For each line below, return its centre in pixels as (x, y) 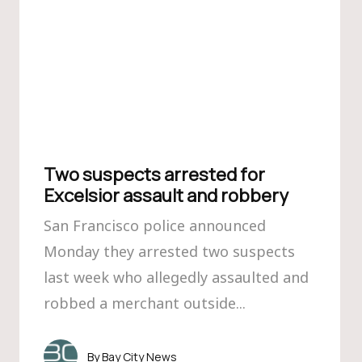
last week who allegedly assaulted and (176, 277)
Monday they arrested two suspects (169, 251)
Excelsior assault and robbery (166, 196)
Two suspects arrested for (154, 175)
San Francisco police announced (155, 225)
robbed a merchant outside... (145, 303)
